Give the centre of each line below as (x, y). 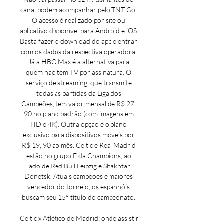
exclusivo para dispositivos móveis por (79, 135)
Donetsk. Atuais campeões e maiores (79, 176)
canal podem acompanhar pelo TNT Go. (79, 10)
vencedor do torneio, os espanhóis (79, 187)
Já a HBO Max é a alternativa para (79, 62)
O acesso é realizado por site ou (79, 20)
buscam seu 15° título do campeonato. (79, 197)
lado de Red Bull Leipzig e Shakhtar (79, 166)
